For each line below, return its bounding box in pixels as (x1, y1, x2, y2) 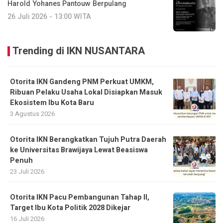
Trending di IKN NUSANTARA (12, 43, 145, 58)
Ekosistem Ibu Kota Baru (10, 97, 94, 108)
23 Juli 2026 (10, 166, 44, 176)
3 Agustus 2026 (10, 109, 55, 118)
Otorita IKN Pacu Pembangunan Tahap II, (10, 192, 149, 203)
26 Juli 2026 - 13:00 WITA (7, 11, 91, 22)
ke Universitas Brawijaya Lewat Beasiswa (10, 144, 148, 155)
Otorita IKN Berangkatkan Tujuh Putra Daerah (10, 134, 166, 145)
